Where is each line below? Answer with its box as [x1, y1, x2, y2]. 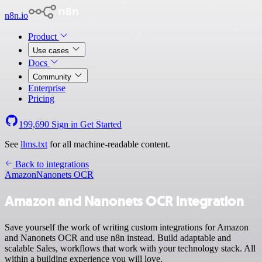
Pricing [28, 94, 54, 104]
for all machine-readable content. [47, 139, 170, 149]
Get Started [80, 119, 122, 129]
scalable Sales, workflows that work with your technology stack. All [5, 243, 256, 253]
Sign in [49, 119, 80, 129]
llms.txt [20, 139, 47, 149]
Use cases [33, 46, 71, 55]
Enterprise [28, 83, 65, 93]
